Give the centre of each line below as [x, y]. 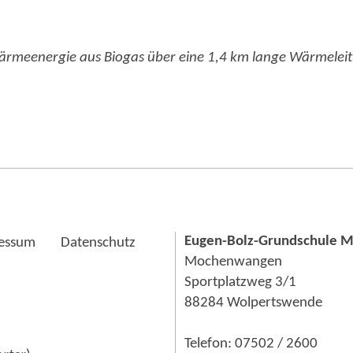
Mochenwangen [233, 262]
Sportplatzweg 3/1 [240, 282]
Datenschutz [98, 243]
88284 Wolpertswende [253, 303]
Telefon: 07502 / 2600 [251, 344]
